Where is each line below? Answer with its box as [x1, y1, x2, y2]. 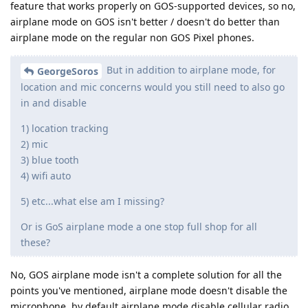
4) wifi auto [21, 169, 71, 183]
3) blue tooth [21, 153, 79, 167]
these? [21, 236, 50, 250]
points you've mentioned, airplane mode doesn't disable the [10, 284, 287, 298]
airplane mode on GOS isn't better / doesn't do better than [10, 15, 280, 29]
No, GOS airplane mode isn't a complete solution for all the [10, 268, 282, 282]
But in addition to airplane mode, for [104, 63, 276, 77]
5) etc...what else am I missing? [21, 195, 164, 208]
